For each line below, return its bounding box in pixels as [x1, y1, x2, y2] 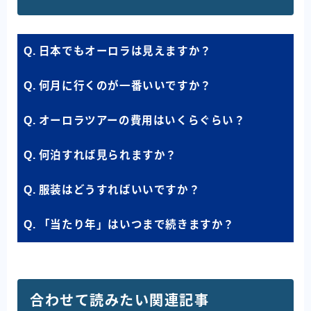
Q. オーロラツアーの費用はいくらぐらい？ [24, 115, 246, 127]
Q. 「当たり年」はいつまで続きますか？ [24, 219, 235, 231]
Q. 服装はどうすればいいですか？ [24, 184, 201, 196]
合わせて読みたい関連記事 [30, 293, 209, 309]
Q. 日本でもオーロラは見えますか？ [24, 45, 212, 58]
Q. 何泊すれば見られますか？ [24, 149, 177, 162]
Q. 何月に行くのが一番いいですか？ [24, 80, 212, 92]
